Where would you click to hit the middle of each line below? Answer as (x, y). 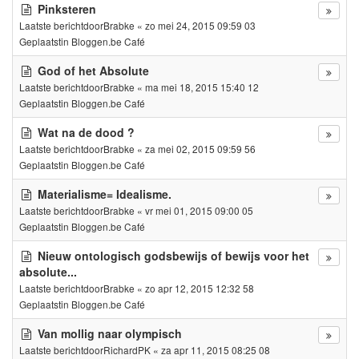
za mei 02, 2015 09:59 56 (200, 148)
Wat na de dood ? (86, 132)
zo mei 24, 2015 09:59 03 (200, 25)
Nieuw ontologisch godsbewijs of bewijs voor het (173, 255)
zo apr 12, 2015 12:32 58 (200, 288)
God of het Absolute (93, 70)
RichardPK (127, 349)
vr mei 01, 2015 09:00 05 (199, 210)
